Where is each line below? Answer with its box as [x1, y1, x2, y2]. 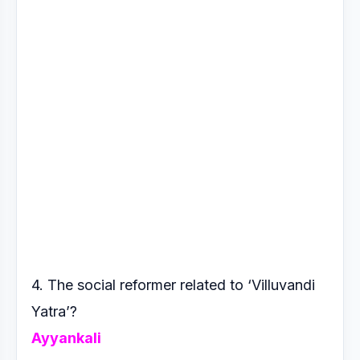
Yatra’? [31, 303, 81, 320]
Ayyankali [31, 329, 101, 346]
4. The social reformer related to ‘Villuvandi [31, 276, 315, 293]
